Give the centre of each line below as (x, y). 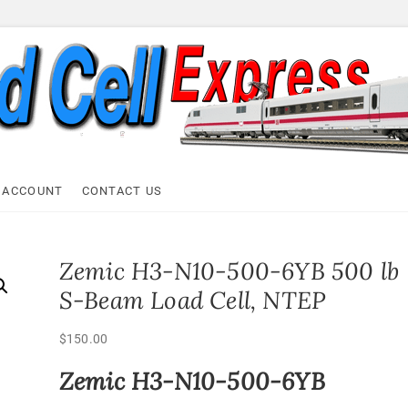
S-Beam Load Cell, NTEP (193, 300)
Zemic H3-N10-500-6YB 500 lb (229, 271)
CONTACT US (122, 191)
